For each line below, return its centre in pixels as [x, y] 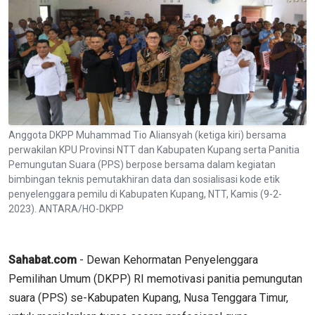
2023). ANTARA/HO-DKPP [66, 208]
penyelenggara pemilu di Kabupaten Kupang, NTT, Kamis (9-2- [145, 194]
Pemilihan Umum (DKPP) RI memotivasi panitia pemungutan [155, 278]
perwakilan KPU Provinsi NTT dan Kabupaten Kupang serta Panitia [154, 149]
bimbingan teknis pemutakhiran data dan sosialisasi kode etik [144, 179]
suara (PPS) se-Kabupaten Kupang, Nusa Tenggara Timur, [148, 297]
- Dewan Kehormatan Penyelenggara [169, 259]
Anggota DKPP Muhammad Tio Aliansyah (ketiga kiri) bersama [147, 135]
